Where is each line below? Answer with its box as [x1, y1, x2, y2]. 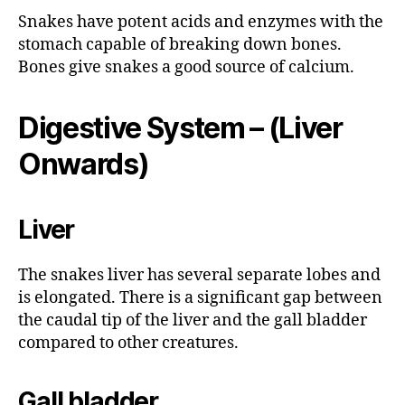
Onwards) [18, 146, 149, 183]
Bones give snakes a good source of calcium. [18, 57, 358, 79]
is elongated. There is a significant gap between [18, 287, 382, 309]
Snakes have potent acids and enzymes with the [18, 12, 383, 33]
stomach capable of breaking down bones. [18, 34, 342, 56]
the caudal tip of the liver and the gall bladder [18, 310, 367, 332]
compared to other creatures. [18, 333, 239, 354]
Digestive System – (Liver [18, 110, 343, 146]
